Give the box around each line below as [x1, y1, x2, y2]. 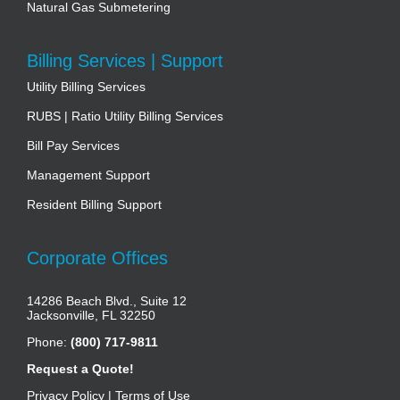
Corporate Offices [27, 248, 168, 269]
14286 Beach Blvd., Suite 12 [27, 294, 187, 309]
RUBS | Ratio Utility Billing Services [27, 109, 223, 124]
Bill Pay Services [27, 138, 120, 154]
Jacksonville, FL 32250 [27, 308, 155, 323]
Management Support [27, 168, 150, 183]
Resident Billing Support [27, 197, 162, 212]
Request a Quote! [27, 362, 134, 377]
